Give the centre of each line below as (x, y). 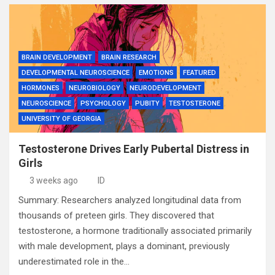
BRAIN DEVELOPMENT (57, 57)
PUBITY (147, 103)
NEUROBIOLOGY (95, 88)
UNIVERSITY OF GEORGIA (61, 119)
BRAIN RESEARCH (129, 57)
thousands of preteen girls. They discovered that (116, 215)
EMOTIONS (156, 73)
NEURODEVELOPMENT (165, 88)
